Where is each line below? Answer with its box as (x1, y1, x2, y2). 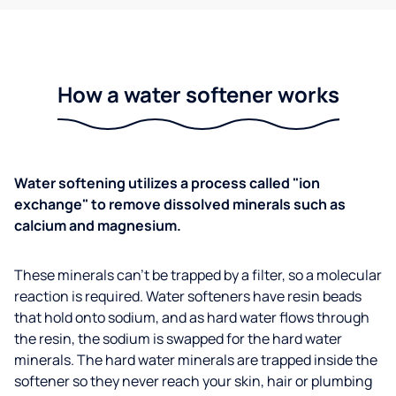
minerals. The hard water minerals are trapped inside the (14, 349, 377, 369)
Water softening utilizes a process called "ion (14, 172, 320, 193)
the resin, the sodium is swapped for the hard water (14, 328, 342, 348)
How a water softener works (57, 79, 339, 109)
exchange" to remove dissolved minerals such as (14, 194, 346, 214)
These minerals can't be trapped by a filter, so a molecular (14, 264, 382, 285)
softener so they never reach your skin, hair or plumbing (14, 370, 372, 391)
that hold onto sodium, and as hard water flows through (14, 307, 369, 327)
